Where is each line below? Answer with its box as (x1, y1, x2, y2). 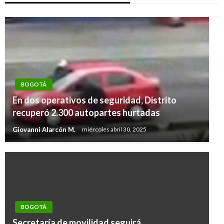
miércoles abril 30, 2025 (82, 125, 146, 133)
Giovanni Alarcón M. (12, 125, 77, 133)
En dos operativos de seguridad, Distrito (12, 94, 176, 105)
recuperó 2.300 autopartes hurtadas (12, 107, 160, 118)
